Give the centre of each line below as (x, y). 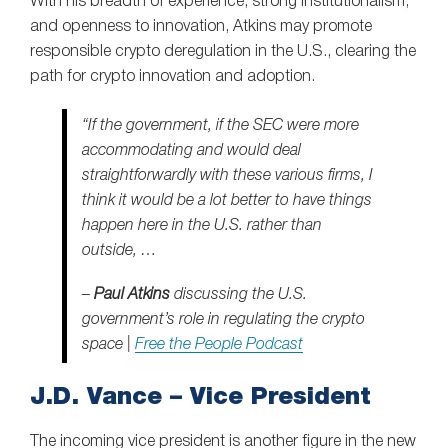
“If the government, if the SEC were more (220, 125)
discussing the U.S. (238, 295)
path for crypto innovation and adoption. (172, 76)
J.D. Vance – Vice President (200, 395)
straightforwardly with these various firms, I (227, 175)
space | (108, 345)
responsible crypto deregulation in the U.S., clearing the (223, 51)
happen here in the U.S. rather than (202, 225)
